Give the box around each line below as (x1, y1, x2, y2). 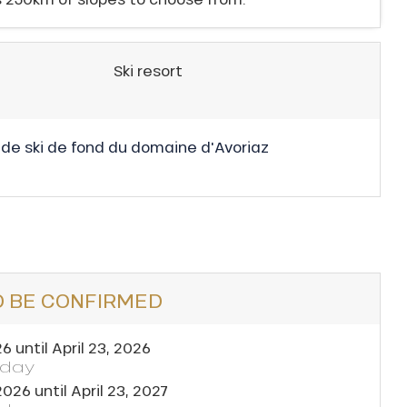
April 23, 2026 (52, 337, 151, 357)
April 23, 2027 (71, 380, 168, 400)
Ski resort (114, 61, 183, 80)
